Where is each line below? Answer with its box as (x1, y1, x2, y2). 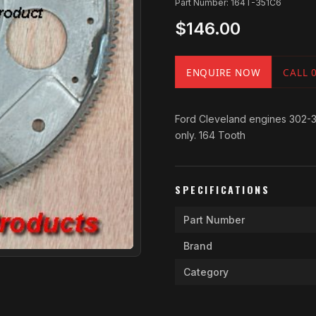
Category (183, 266, 229, 278)
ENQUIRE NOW (186, 65, 261, 79)
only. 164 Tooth (175, 129, 245, 141)
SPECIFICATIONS (175, 182, 270, 197)
